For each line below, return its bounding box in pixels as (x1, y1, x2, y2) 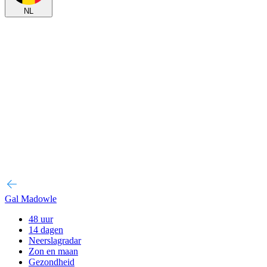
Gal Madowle (5, 194, 57, 204)
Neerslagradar (29, 235, 81, 246)
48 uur (29, 214, 53, 224)
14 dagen (29, 225, 63, 235)
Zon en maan (29, 246, 78, 256)
